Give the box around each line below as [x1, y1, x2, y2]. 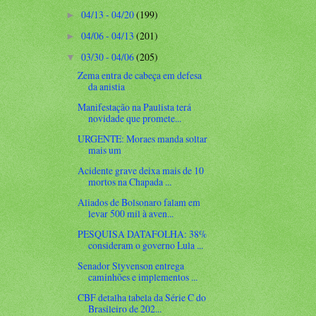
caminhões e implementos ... [88, 270, 198, 284]
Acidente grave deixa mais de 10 [78, 163, 205, 177]
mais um [88, 142, 122, 157]
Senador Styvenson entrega [78, 259, 185, 273]
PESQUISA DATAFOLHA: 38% [78, 227, 208, 241]
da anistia [88, 79, 126, 93]
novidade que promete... [88, 111, 182, 125]
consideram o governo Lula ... [88, 238, 204, 253]
